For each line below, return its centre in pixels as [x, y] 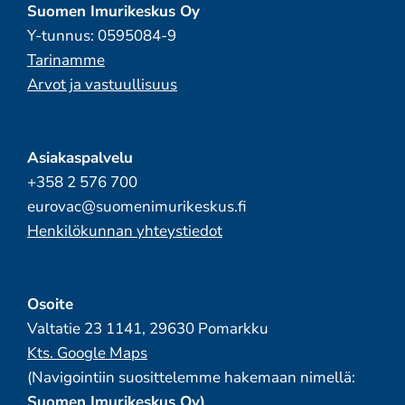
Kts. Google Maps [87, 353]
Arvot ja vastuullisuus [102, 85]
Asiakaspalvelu [80, 158]
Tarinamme [66, 61]
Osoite [50, 305]
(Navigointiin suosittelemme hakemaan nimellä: [191, 378]
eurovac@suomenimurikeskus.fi [137, 207]
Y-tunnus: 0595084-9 [101, 36]
